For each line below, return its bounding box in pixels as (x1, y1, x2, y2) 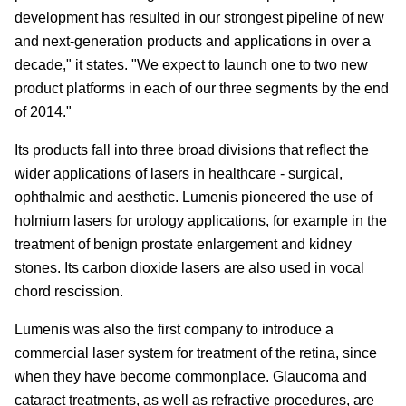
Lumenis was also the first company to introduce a (14, 322, 333, 338)
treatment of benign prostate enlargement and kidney (14, 237, 352, 253)
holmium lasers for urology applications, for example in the (14, 213, 387, 229)
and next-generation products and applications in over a (14, 34, 371, 50)
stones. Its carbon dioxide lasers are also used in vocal (14, 260, 364, 276)
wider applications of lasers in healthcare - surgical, (14, 166, 343, 182)
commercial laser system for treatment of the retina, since (14, 345, 377, 362)
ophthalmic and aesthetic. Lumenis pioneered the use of (14, 189, 372, 206)
